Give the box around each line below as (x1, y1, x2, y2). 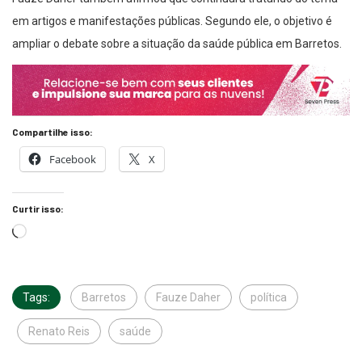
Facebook (49, 151, 96, 166)
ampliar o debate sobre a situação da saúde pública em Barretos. (12, 36, 342, 50)
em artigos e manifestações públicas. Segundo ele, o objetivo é (12, 14, 332, 27)
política (250, 290, 287, 304)
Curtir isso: (12, 202, 64, 214)
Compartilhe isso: (12, 125, 93, 137)
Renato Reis (28, 324, 90, 338)
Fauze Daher (156, 290, 221, 304)
